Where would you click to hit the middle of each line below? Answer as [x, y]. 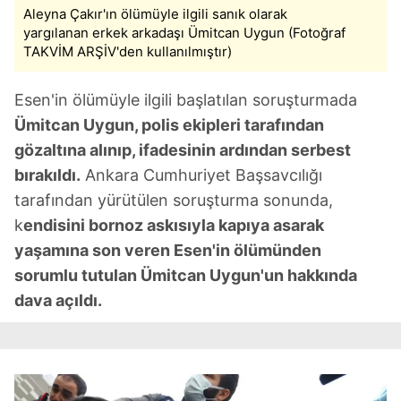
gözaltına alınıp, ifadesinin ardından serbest [183, 150]
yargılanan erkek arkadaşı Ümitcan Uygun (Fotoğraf [184, 33]
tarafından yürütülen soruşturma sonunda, [174, 200]
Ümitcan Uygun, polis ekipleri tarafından [169, 125]
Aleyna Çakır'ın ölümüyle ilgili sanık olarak [155, 14]
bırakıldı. [47, 175]
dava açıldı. [58, 300]
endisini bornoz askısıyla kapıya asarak [174, 225]
